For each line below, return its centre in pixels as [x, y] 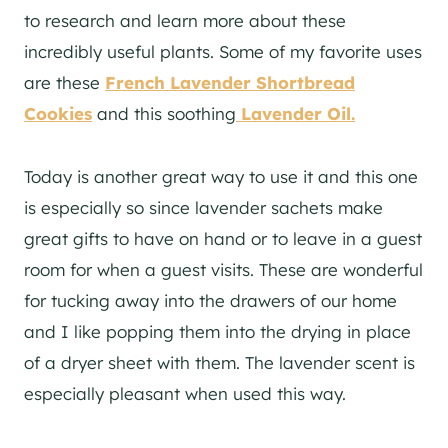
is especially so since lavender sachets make [203, 207]
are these [64, 82]
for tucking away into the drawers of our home [210, 300]
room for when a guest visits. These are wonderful [223, 269]
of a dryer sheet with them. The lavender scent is [219, 362]
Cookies [58, 113]
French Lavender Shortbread [230, 82]
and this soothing [164, 113]
